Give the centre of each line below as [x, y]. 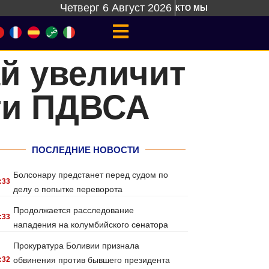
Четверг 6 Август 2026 [116, 8]
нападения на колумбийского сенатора [91, 225]
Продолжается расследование [74, 210]
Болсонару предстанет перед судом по [91, 175]
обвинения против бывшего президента [92, 260]
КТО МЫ [192, 8]
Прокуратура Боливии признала [77, 246]
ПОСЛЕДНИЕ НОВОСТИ [85, 150]
